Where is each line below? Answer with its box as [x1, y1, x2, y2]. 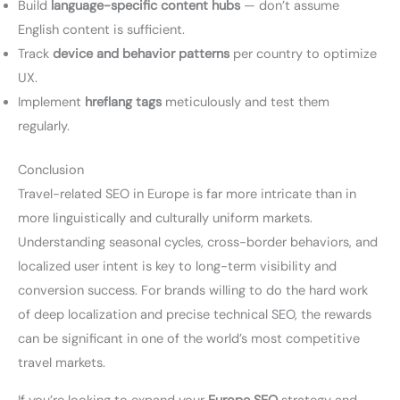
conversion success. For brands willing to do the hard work [18, 282, 368, 300]
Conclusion [18, 162, 84, 179]
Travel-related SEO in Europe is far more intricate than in [18, 186, 356, 204]
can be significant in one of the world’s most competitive [18, 330, 360, 348]
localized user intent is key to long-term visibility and [18, 258, 337, 276]
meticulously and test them [162, 94, 329, 112]
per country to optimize [229, 46, 377, 63]
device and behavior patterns [53, 46, 229, 63]
